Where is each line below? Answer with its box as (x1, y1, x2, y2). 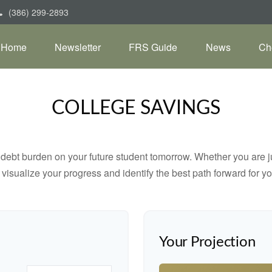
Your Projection (159, 235, 256, 250)
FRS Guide (129, 40, 177, 55)
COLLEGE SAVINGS (52, 98, 220, 118)
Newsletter (55, 40, 101, 55)
